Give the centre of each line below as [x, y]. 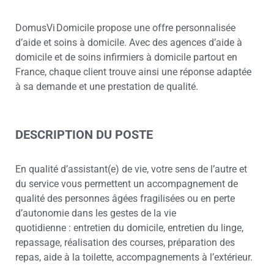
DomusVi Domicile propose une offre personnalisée [125, 28]
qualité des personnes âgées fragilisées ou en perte [125, 199]
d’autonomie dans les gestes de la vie [96, 213]
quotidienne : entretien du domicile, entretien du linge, [129, 228]
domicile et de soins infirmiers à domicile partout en [126, 57]
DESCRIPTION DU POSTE [84, 135]
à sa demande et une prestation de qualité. [109, 87]
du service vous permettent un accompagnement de [127, 184]
